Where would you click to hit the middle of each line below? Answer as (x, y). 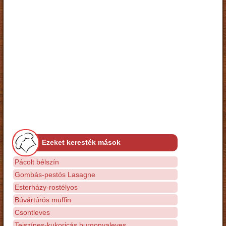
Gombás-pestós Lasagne (55, 174)
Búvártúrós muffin (43, 200)
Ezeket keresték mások (81, 142)
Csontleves (32, 212)
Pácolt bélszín (37, 162)
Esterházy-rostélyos (46, 187)
